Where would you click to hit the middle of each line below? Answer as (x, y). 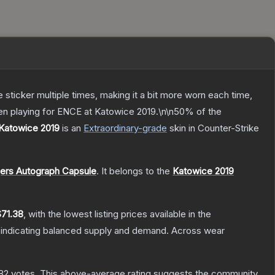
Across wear (198, 231)
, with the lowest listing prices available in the (117, 214)
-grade (153, 128)
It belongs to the (137, 171)
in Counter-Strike (223, 128)
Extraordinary (111, 128)
